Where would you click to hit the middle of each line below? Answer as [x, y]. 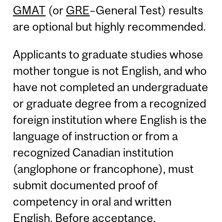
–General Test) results [147, 10]
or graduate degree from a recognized [110, 103]
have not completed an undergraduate [111, 87]
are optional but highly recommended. [110, 27]
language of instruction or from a [96, 136]
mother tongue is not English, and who [110, 70]
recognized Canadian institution [93, 152]
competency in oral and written [92, 201]
